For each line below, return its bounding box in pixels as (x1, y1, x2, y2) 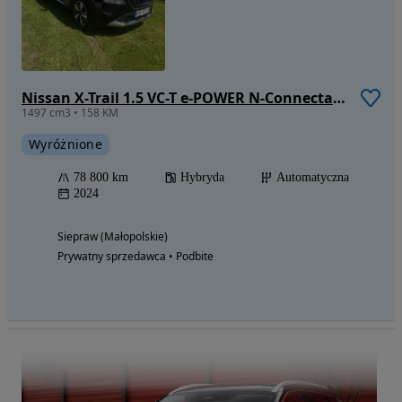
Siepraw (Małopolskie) (57, 229, 168, 245)
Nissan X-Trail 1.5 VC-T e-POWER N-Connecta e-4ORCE (333, 88, 345, 109)
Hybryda (180, 170, 224, 185)
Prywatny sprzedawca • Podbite (57, 249, 214, 265)
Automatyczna (276, 170, 349, 185)
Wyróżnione (29, 135, 102, 153)
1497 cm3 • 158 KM (22, 105, 118, 121)
